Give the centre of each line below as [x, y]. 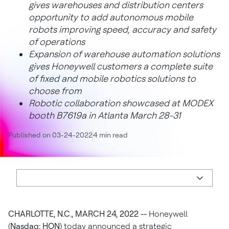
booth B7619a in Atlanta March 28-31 [105, 115]
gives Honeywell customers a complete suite [121, 66]
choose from [55, 91]
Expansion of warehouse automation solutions [124, 54]
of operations [57, 42]
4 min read [110, 135]
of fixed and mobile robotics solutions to [112, 78]
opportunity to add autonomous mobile [111, 17]
